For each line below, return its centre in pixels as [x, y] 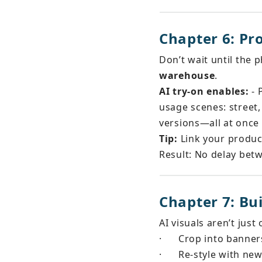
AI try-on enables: [204, 91]
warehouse [187, 75]
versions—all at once [209, 123]
